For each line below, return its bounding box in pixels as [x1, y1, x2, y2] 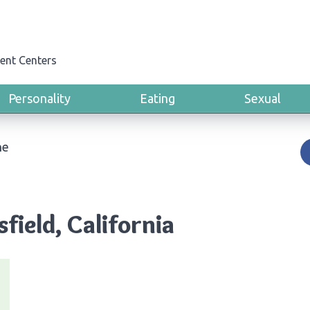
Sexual [244, 91, 281, 105]
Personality [8, 91, 71, 105]
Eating [140, 91, 175, 105]
